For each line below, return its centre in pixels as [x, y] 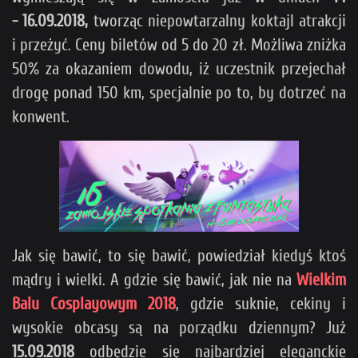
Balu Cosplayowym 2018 [94, 303]
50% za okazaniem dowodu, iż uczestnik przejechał [179, 68]
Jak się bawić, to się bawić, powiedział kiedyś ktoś [179, 255]
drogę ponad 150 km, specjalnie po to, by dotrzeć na [179, 92]
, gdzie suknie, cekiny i [261, 303]
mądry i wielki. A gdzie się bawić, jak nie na [154, 279]
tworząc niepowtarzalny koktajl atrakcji [220, 20]
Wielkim [321, 279]
